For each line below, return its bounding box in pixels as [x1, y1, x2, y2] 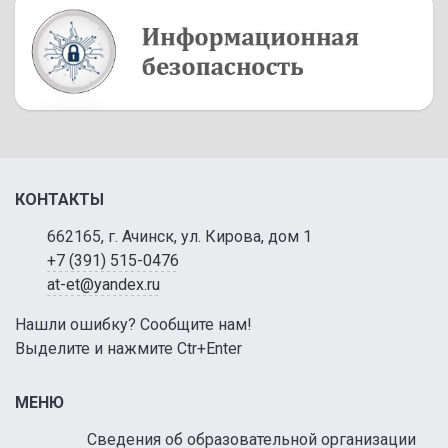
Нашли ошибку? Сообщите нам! [15, 314, 252, 334]
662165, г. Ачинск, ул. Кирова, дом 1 [47, 226, 312, 246]
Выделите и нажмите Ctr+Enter [15, 338, 242, 358]
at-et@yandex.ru [47, 274, 160, 294]
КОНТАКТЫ [15, 189, 104, 209]
